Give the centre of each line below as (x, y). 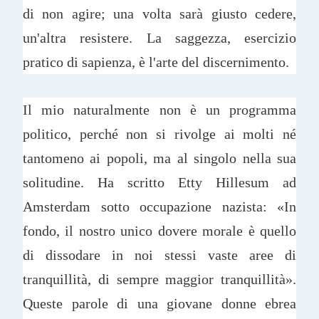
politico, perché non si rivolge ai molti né (159, 134)
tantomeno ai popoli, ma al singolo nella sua (159, 158)
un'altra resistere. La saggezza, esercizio (159, 38)
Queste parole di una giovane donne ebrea (159, 303)
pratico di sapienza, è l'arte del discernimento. (158, 62)
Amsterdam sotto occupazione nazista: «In (159, 206)
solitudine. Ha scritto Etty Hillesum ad (159, 182)
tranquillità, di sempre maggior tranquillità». (159, 279)
